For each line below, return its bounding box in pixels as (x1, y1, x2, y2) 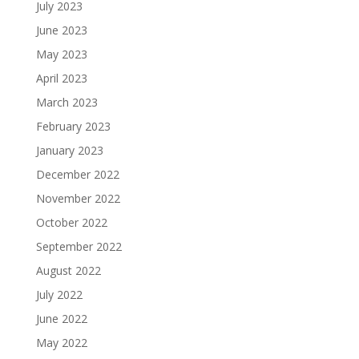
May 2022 (35, 335, 87, 350)
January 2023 (35, 143, 103, 158)
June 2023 (35, 22, 87, 38)
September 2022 (35, 239, 122, 254)
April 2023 (35, 71, 87, 86)
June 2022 (35, 311, 87, 326)
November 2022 (35, 191, 120, 206)
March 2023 (35, 95, 98, 110)
